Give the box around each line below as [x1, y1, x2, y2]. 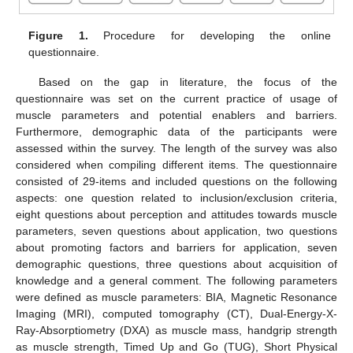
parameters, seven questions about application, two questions [16, 225, 337, 238]
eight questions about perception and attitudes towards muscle [16, 208, 337, 221]
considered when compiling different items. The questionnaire [16, 158, 337, 172]
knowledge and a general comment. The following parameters [16, 274, 337, 288]
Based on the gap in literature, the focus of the [38, 76, 337, 89]
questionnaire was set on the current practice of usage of [16, 92, 337, 106]
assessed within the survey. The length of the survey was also [16, 142, 337, 155]
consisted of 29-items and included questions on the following [16, 175, 337, 188]
